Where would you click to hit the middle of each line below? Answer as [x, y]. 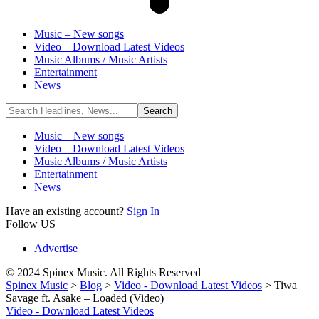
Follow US [31, 224]
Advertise [56, 248]
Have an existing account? [66, 211]
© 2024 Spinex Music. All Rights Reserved [103, 272]
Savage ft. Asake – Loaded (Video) [85, 298]
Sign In [143, 211]
